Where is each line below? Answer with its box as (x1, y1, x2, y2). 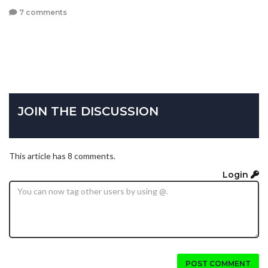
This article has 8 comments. (9, 150, 115, 161)
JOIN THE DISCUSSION (18, 103, 159, 118)
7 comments (17, 8, 67, 17)
